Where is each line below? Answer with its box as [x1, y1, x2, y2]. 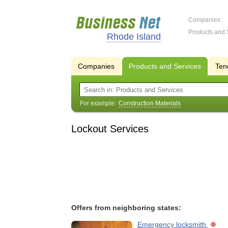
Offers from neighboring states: [71, 204, 181, 212]
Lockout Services [71, 123, 149, 134]
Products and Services [128, 62, 201, 70]
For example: [79, 100, 118, 107]
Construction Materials [118, 100, 181, 107]
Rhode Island [106, 32, 161, 42]
